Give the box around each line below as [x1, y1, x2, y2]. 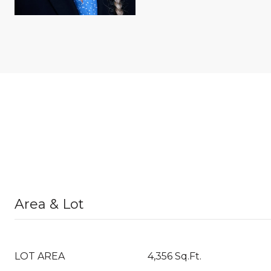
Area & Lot [15, 196, 84, 212]
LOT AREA [15, 250, 65, 262]
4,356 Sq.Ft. [148, 250, 201, 262]
